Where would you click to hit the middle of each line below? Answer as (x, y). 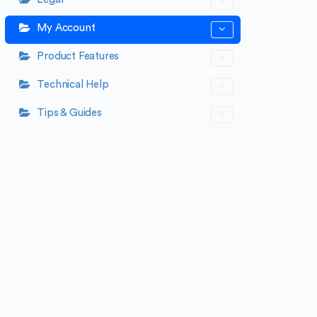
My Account (66, 28)
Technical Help (73, 85)
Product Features (78, 57)
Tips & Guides (69, 113)
